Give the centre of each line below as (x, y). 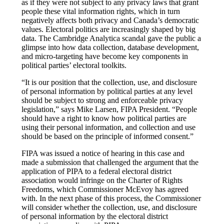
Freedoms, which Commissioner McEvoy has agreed (105, 189)
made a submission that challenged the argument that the (110, 162)
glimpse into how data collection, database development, (110, 47)
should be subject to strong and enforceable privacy (102, 100)
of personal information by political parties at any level (107, 91)
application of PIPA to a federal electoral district (97, 171)
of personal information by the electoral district (95, 216)
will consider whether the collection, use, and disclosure (109, 207)
